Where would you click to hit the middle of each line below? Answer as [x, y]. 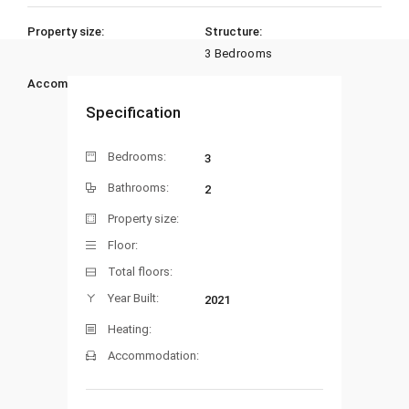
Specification [133, 112]
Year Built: [133, 298]
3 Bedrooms [239, 53]
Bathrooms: [138, 187]
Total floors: [140, 271]
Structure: [233, 31]
